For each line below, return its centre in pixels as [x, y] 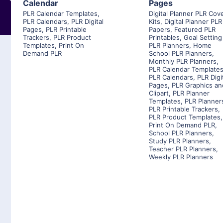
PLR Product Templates [185, 117]
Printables [165, 38]
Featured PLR [195, 30]
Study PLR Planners [179, 141]
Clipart [159, 93]
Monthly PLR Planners [183, 61]
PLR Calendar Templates [60, 14]
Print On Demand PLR [182, 125]
